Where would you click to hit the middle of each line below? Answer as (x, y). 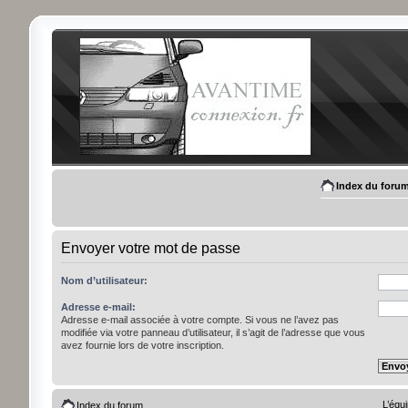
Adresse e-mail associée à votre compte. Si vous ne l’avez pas (199, 320)
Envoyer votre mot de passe (150, 248)
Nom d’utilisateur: (104, 280)
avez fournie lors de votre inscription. (142, 345)
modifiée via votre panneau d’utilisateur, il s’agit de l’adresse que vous (213, 332)
